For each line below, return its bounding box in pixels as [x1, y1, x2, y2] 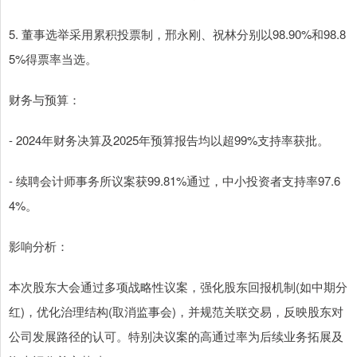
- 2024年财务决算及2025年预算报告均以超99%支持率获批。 [9, 131, 329, 149]
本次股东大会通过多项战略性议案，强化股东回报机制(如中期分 [9, 278, 347, 296]
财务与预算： [9, 91, 80, 108]
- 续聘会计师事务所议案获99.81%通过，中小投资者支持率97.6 [9, 172, 340, 190]
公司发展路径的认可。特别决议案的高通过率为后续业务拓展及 [9, 328, 343, 345]
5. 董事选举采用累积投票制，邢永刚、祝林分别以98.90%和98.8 [9, 25, 346, 43]
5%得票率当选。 [9, 50, 97, 68]
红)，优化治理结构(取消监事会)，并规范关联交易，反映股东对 [9, 303, 343, 320]
